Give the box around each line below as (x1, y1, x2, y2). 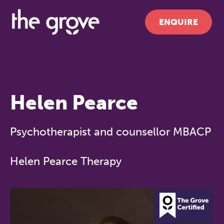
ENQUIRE (159, 17, 198, 27)
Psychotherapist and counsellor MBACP (10, 125, 211, 138)
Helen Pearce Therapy (10, 154, 121, 168)
